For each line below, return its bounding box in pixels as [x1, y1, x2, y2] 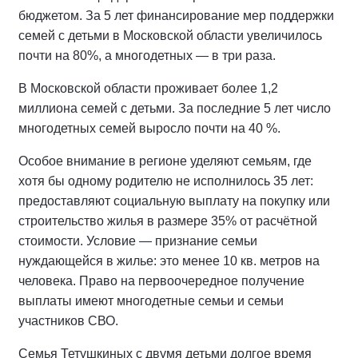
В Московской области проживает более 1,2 [18, 82, 278, 95]
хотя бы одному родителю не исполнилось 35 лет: [18, 174, 313, 188]
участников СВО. [18, 314, 118, 328]
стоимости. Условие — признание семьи [18, 234, 257, 248]
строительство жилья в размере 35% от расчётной [18, 214, 317, 228]
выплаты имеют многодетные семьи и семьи [18, 294, 284, 308]
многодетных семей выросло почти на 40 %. [18, 121, 280, 135]
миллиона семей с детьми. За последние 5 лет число [18, 101, 331, 115]
